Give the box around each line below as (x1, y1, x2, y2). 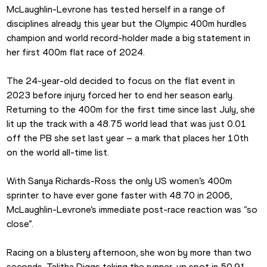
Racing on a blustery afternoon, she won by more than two (7, 247, 252, 259)
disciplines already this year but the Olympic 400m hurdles (7, 18, 247, 30)
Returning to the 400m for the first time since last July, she (7, 104, 256, 116)
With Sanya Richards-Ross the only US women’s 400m (7, 175, 232, 187)
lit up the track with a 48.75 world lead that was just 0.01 (7, 118, 247, 130)
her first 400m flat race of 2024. (7, 46, 148, 58)
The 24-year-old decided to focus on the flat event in (7, 75, 235, 87)
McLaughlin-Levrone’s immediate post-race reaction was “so (7, 204, 258, 216)
